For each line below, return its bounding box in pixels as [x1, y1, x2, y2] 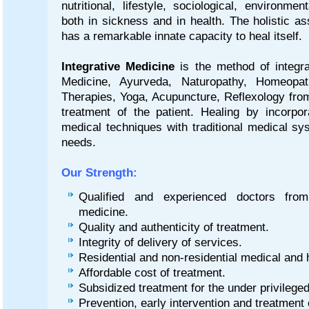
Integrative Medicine [61, 59, 175, 72]
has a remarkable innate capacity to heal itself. [61, 29, 302, 42]
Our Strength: [61, 166, 141, 179]
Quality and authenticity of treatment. [79, 220, 279, 233]
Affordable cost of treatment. [79, 266, 236, 279]
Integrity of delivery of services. [79, 235, 252, 248]
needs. [61, 135, 96, 148]
